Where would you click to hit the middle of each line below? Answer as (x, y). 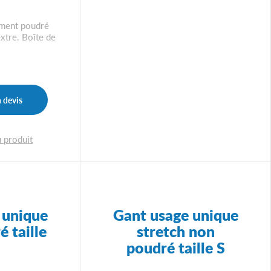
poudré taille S (175, 247)
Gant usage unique (175, 214)
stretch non (175, 230)
